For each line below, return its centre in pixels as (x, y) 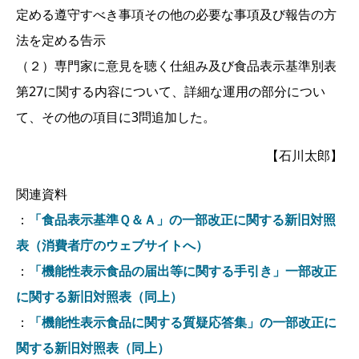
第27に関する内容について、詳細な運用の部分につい (171, 91)
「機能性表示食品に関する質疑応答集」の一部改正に (183, 322)
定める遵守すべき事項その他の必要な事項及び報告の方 (176, 14)
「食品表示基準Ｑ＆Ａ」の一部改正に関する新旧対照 (182, 219)
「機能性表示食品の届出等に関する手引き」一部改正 (183, 270)
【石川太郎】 (305, 155)
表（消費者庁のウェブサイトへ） (112, 245)
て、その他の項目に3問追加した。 (116, 117)
